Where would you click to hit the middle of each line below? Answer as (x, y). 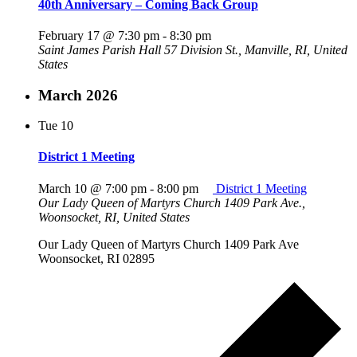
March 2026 (78, 95)
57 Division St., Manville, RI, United (256, 49)
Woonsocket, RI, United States (114, 217)
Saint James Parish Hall (101, 49)
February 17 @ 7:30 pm (99, 35)
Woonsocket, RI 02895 (100, 258)
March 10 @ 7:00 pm (92, 188)
